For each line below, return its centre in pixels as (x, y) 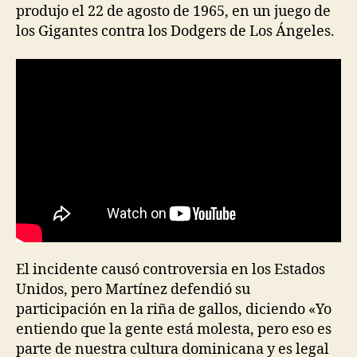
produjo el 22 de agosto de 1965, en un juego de (173, 11)
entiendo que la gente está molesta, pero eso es (174, 330)
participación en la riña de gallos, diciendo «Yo (174, 310)
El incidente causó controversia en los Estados (171, 270)
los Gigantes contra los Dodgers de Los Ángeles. (175, 31)
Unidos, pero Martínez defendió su (133, 290)
